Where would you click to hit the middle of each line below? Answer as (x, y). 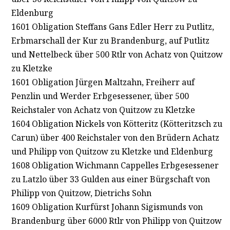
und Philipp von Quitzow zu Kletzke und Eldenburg (112, 151)
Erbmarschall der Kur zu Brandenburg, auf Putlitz (110, 40)
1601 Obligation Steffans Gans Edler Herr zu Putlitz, (112, 26)
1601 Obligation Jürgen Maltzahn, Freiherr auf (103, 82)
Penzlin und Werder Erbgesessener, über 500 (100, 96)
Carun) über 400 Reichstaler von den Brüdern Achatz (115, 137)
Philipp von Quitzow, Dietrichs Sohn (81, 193)
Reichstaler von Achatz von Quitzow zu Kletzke (103, 110)
